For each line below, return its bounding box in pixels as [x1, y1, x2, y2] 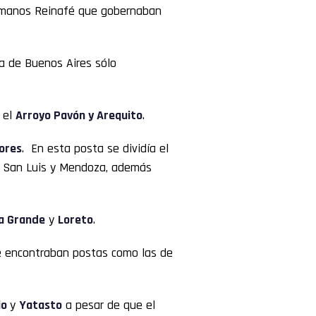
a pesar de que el [62, 296, 155, 313]
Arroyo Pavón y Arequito [16, 107, 142, 123]
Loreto [58, 211, 93, 228]
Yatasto [19, 296, 62, 313]
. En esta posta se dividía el [22, 140, 169, 157]
